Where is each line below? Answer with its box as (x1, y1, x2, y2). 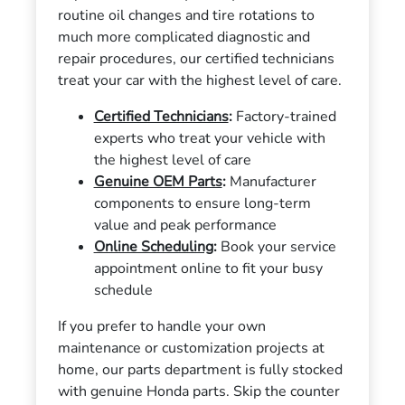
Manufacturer (225, 171, 316, 192)
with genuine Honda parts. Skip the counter (57, 381, 340, 401)
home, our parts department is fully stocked (57, 359, 343, 380)
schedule (93, 279, 153, 300)
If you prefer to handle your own (57, 316, 266, 336)
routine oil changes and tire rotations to (57, 5, 315, 25)
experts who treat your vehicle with (93, 127, 325, 148)
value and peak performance (93, 214, 277, 235)
